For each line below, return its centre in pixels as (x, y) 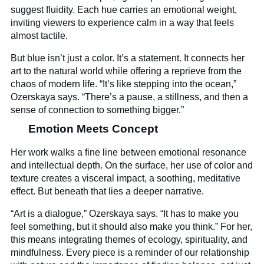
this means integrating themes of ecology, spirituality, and (129, 240)
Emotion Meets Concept (93, 129)
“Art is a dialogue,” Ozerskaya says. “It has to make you (125, 214)
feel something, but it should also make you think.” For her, (132, 227)
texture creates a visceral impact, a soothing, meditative (126, 179)
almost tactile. (39, 36)
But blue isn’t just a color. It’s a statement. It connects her (128, 58)
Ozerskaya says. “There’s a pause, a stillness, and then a (130, 97)
